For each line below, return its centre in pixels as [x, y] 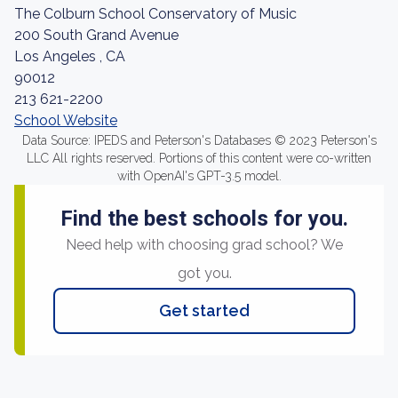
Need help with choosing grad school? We [204, 245]
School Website [66, 120]
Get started [204, 310]
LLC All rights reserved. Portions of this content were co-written [199, 158]
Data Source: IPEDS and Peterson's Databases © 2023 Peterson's [199, 140]
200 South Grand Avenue [96, 35]
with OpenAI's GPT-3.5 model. [199, 176]
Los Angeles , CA [70, 56]
